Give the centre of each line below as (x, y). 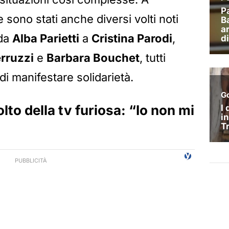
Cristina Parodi (132, 39)
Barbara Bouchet (93, 58)
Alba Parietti (46, 39)
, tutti (153, 58)
